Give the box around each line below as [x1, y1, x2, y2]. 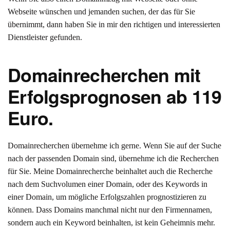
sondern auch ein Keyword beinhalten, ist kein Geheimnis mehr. [8, 218, 215, 227]
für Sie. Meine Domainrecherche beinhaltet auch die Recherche [8, 167, 213, 176]
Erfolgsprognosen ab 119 [8, 83, 222, 109]
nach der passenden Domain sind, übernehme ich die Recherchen [8, 154, 219, 163]
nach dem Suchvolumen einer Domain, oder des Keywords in [8, 180, 207, 188]
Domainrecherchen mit [8, 62, 201, 88]
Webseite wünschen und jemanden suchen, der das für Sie [8, 7, 195, 16]
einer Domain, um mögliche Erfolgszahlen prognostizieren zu [8, 193, 206, 201]
